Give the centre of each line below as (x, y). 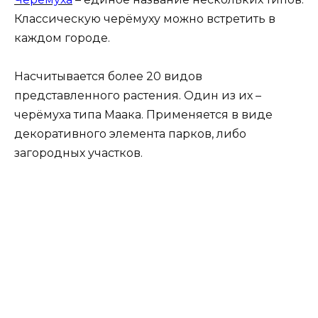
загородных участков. (78, 153)
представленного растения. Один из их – (138, 95)
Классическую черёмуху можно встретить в (145, 18)
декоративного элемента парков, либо (130, 133)
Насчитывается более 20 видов (108, 76)
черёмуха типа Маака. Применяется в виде (143, 114)
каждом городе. (62, 38)
